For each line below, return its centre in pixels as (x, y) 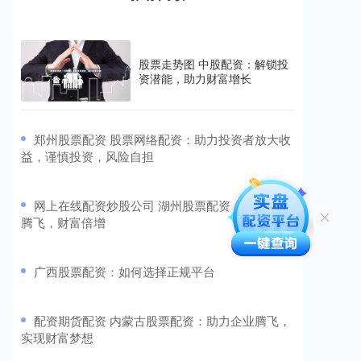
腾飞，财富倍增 (63, 222)
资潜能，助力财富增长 (195, 79)
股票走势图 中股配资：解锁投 (214, 64)
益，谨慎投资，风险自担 (87, 156)
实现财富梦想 (57, 338)
